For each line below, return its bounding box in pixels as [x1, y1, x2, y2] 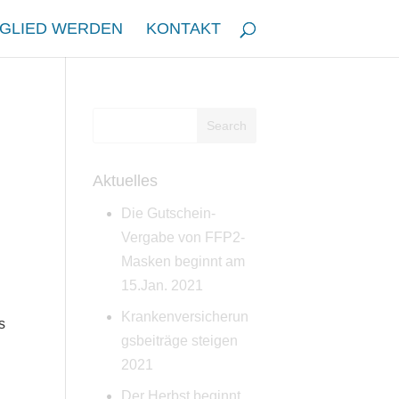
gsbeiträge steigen [121, 333, 239, 348]
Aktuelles [93, 172, 159, 190]
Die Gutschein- [121, 206, 216, 221]
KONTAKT [146, 20, 221, 37]
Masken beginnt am [121, 254, 246, 269]
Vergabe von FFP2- [121, 230, 246, 245]
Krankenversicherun [121, 309, 249, 324]
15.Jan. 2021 [121, 278, 204, 293]
